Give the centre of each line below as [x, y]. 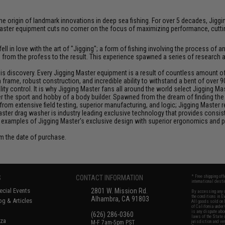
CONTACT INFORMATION [110, 178]
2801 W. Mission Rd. [120, 191]
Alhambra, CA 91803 [120, 199]
